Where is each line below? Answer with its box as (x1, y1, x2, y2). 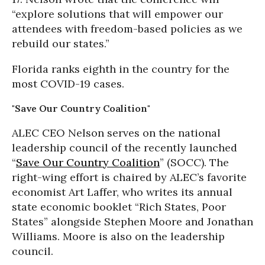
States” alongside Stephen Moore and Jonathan (12, 215, 253, 228)
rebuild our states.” (12, 37, 109, 50)
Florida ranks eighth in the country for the (12, 62, 230, 76)
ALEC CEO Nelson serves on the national (12, 126, 221, 140)
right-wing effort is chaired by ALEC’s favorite (12, 170, 247, 184)
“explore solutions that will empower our (12, 7, 223, 21)
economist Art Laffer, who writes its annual (12, 185, 232, 199)
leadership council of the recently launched (12, 141, 237, 154)
